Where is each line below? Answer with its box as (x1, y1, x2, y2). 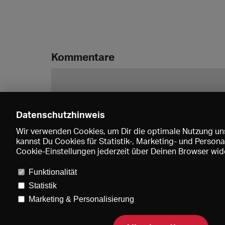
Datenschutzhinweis (16, 109, 105, 120)
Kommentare (51, 50, 115, 63)
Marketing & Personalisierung (28, 195, 134, 203)
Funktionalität (28, 168, 77, 176)
